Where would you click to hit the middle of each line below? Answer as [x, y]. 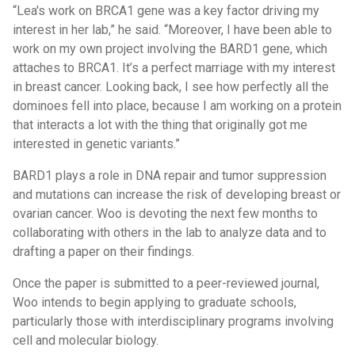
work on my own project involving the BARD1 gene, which [170, 49]
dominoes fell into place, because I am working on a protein [177, 106]
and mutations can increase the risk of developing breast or [177, 195]
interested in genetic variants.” [96, 144]
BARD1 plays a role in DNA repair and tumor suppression [170, 176]
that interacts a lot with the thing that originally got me [160, 125]
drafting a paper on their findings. [103, 252]
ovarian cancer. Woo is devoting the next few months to [165, 214]
